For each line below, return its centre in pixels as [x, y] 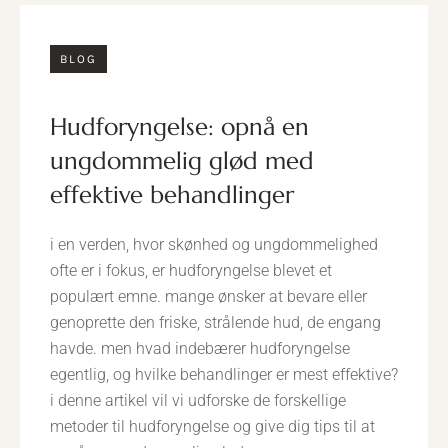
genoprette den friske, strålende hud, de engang [215, 322]
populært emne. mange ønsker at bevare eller [208, 296]
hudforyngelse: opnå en [58, 127]
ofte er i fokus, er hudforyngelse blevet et [191, 270]
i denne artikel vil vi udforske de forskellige [198, 400]
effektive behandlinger [172, 195]
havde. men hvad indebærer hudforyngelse [200, 348]
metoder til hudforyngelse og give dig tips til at [212, 426]
